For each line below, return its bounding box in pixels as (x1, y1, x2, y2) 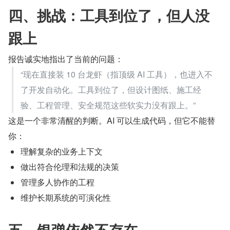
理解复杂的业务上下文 (21, 145, 103, 157)
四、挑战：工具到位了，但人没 (8, 4, 209, 26)
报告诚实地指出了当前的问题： (8, 52, 123, 65)
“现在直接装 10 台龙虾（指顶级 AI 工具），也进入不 (21, 68, 213, 80)
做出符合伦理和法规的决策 (21, 160, 119, 172)
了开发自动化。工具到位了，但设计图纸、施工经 (21, 83, 201, 95)
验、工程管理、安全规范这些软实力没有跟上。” (21, 99, 196, 111)
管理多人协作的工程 (21, 176, 94, 188)
